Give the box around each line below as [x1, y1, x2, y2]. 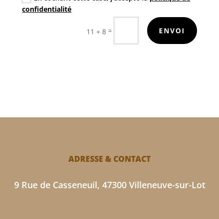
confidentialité [22, 4, 72, 14]
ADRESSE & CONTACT [68, 153, 151, 165]
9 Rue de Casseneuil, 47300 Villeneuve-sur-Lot [14, 179, 205, 191]
